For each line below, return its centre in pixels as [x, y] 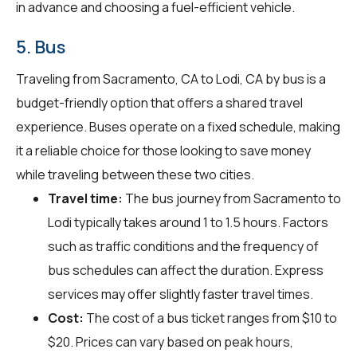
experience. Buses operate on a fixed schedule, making [178, 126]
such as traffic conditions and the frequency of [183, 246]
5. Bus [41, 47]
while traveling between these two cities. [135, 174]
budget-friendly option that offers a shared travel [159, 102]
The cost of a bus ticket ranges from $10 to [210, 318]
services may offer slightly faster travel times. [180, 294]
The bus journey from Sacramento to [232, 198]
